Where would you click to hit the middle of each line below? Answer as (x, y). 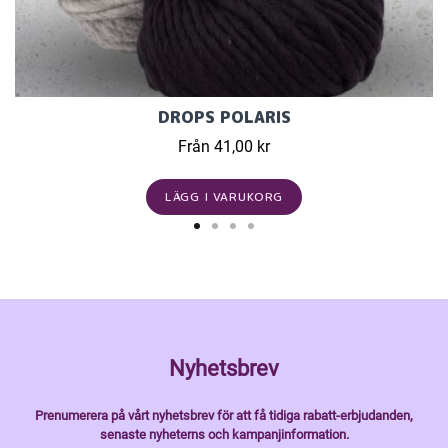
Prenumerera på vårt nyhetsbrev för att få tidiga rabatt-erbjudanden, (224, 416)
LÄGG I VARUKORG (224, 197)
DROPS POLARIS (224, 117)
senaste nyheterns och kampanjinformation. (224, 435)
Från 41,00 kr (224, 147)
